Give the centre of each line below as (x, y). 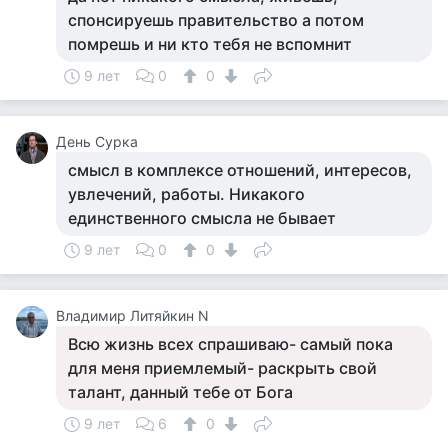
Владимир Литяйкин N (132, 315)
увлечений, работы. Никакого (186, 194)
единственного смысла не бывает (202, 218)
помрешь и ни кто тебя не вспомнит (210, 44)
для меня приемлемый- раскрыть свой (222, 368)
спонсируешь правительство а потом (216, 20)
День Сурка (97, 141)
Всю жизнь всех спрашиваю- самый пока (230, 344)
